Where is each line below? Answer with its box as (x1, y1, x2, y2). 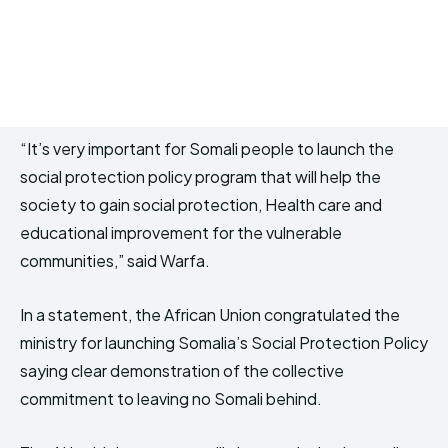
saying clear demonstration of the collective (20, 360, 344, 382)
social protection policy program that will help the (20, 166, 381, 188)
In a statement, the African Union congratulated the (20, 304, 400, 326)
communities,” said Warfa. (20, 250, 210, 272)
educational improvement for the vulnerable (20, 222, 342, 244)
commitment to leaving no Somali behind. (20, 388, 322, 410)
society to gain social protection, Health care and (20, 194, 382, 216)
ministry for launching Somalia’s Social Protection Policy (20, 332, 428, 354)
